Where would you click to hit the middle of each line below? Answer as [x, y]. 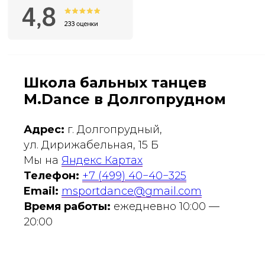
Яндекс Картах [102, 160]
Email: [41, 191]
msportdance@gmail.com [132, 191]
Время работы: [67, 206]
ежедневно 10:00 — [165, 206]
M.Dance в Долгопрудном [125, 99]
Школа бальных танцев [115, 82]
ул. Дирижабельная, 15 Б [91, 145]
